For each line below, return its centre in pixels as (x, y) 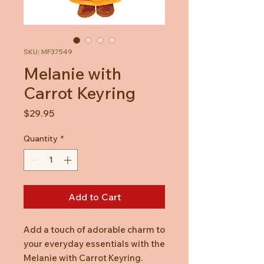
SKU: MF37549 (48, 51)
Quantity (41, 138)
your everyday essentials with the (94, 243)
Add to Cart (94, 197)
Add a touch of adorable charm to (94, 229)
